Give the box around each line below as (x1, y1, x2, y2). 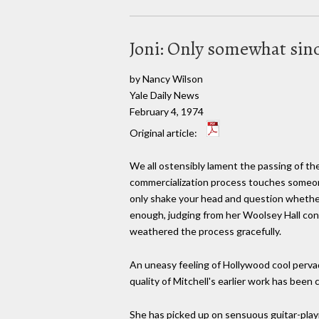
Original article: (130, 126, 199, 139)
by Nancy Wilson (130, 72, 203, 85)
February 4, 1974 (130, 105, 204, 117)
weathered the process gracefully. (130, 225, 281, 238)
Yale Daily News (130, 88, 199, 101)
